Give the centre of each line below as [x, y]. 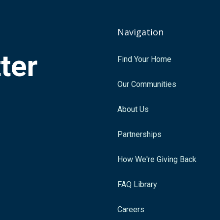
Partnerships [139, 134]
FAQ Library [137, 184]
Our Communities [147, 84]
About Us [133, 109]
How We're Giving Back [157, 159]
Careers [131, 209]
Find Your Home [144, 59]
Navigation [140, 32]
